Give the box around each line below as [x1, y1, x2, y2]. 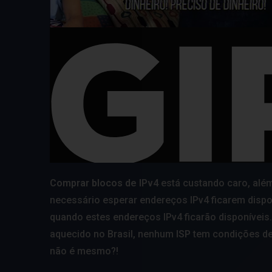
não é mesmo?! [50, 245, 118, 257]
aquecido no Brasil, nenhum [50, 228, 176, 240]
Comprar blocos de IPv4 [50, 177, 158, 189]
